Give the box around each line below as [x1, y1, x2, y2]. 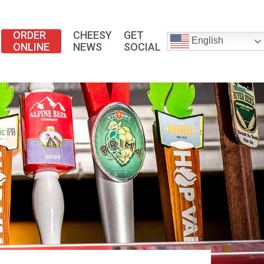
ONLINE [13, 41, 50, 53]
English [189, 35, 224, 46]
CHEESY [73, 29, 113, 41]
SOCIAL [124, 41, 161, 53]
